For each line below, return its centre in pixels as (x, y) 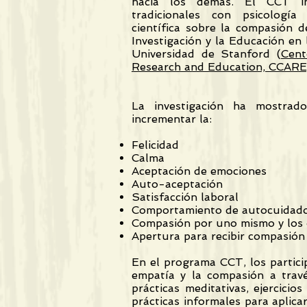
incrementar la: (172, 119)
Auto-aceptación (177, 184)
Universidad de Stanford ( (206, 54)
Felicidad (155, 145)
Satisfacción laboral (185, 197)
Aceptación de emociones (199, 171)
